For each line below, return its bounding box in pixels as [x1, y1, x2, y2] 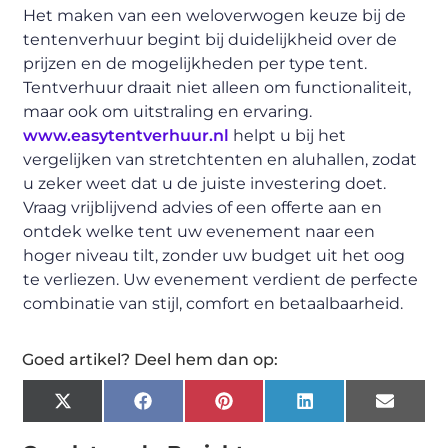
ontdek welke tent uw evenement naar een [23, 222, 376, 241]
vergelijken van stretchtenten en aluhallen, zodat [23, 150, 418, 169]
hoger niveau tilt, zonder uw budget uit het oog [23, 246, 406, 265]
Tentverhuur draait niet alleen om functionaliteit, [23, 78, 412, 97]
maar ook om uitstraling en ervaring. [23, 102, 313, 121]
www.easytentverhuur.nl [23, 126, 230, 145]
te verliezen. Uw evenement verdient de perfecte [23, 270, 419, 289]
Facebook [150, 398, 231, 418]
